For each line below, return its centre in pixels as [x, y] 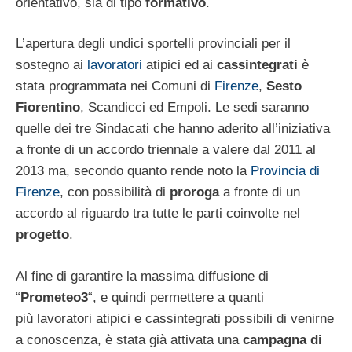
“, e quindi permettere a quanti [176, 297]
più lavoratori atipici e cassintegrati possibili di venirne [175, 318]
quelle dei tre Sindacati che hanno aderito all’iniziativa [173, 129]
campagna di [282, 339]
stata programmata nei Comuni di [115, 86]
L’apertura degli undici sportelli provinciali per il [153, 44]
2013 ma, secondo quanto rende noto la [133, 171]
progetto [42, 235]
